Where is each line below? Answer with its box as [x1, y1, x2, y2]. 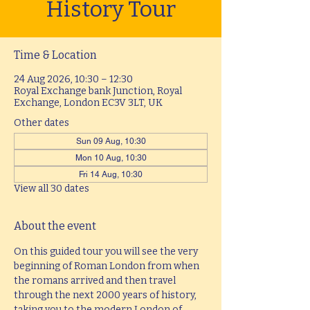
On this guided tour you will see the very [14, 246, 200, 257]
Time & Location [14, 48, 97, 62]
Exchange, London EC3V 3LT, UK [14, 97, 163, 109]
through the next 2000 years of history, [14, 289, 199, 301]
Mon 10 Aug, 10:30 [75, 153, 147, 163]
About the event [14, 219, 96, 232]
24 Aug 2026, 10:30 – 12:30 [14, 73, 133, 85]
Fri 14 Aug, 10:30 [79, 170, 143, 179]
